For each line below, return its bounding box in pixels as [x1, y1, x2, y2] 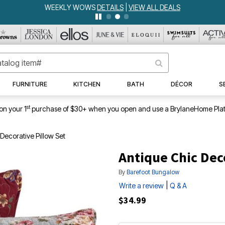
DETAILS [97, 3, 124, 12]
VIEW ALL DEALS [129, 3, 180, 12]
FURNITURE [12, 80, 47, 88]
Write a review [119, 181, 164, 190]
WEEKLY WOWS [45, 3, 97, 12]
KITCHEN [73, 80, 101, 88]
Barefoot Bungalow [127, 168, 179, 176]
